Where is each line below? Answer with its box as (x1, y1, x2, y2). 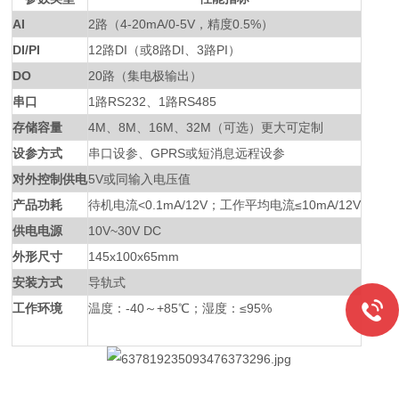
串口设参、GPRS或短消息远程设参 (88, 146, 286, 160)
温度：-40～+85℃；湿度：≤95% (88, 301, 273, 315)
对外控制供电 (12, 172, 88, 186)
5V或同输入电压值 (88, 172, 191, 186)
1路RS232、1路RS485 (88, 94, 217, 109)
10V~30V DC (88, 224, 162, 238)
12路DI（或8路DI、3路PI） (88, 43, 241, 57)
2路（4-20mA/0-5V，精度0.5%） (88, 17, 274, 31)
